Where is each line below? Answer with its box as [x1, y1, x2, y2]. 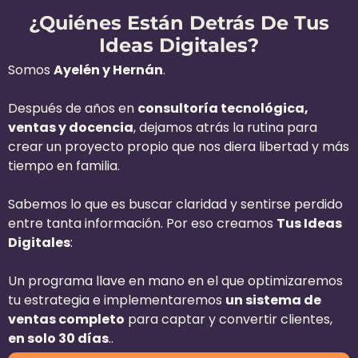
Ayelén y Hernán [54, 60, 163, 79]
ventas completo [8, 309, 125, 328]
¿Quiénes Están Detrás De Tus [29, 10, 329, 34]
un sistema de [225, 290, 321, 309]
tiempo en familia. [8, 156, 120, 175]
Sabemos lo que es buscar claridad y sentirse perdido [8, 194, 343, 213]
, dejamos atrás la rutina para [133, 117, 317, 137]
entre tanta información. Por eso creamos [8, 213, 276, 233]
